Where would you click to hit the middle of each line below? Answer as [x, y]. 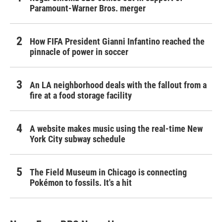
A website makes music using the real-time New [116, 129]
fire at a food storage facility [81, 95]
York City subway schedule [78, 139]
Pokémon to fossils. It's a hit [81, 183]
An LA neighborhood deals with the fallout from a [118, 85]
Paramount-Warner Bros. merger [88, 8]
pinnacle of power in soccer [79, 52]
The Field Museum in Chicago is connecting [108, 172]
